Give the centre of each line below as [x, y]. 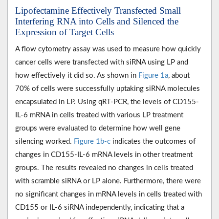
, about [179, 75]
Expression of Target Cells [65, 32]
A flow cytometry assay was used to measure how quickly [108, 49]
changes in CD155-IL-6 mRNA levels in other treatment [104, 154]
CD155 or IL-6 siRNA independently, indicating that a [100, 207]
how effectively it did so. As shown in [77, 75]
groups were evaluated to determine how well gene [98, 128]
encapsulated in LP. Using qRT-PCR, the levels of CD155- [107, 102]
